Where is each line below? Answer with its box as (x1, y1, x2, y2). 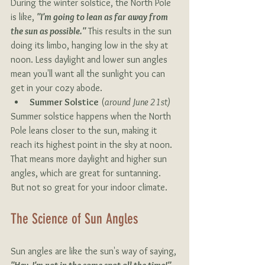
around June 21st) (105, 96, 170, 108)
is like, (11, 11, 37, 23)
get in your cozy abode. (11, 82, 102, 94)
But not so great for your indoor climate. (11, 182, 167, 193)
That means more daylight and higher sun (11, 153, 169, 165)
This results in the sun (86, 25, 174, 37)
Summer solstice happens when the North (11, 111, 173, 122)
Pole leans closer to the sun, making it (11, 125, 159, 137)
